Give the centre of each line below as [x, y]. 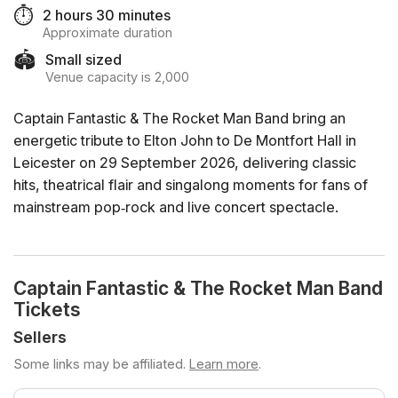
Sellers [40, 338]
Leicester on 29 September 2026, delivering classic [185, 163]
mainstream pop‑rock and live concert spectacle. [176, 207]
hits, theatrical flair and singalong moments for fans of [191, 185]
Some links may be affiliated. [99, 364]
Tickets [47, 310]
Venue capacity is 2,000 [117, 77]
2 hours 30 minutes [107, 15]
